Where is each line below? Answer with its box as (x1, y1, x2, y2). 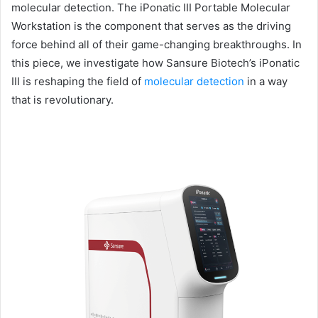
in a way (244, 75, 287, 88)
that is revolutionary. (11, 93, 114, 106)
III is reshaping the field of (11, 75, 144, 88)
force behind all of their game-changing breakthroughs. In (11, 38, 302, 51)
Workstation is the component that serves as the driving (11, 19, 291, 33)
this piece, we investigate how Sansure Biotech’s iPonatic (11, 56, 300, 70)
